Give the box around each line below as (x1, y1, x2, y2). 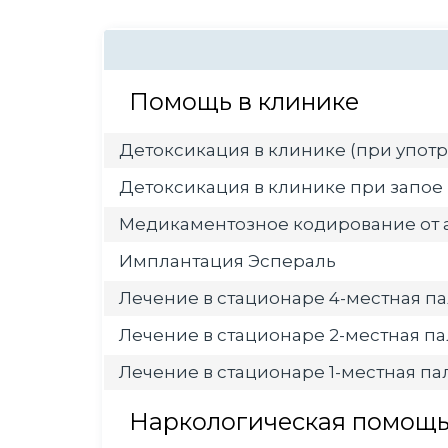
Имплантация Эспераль (119, 251, 336, 271)
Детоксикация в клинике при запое (119, 177, 443, 197)
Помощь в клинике (129, 87, 359, 116)
